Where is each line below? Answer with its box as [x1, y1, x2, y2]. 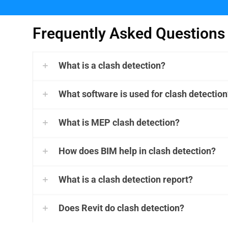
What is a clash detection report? [59, 174, 193, 185]
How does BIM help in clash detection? [59, 146, 216, 156]
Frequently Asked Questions [33, 24, 225, 42]
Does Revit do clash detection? [59, 203, 184, 213]
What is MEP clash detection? [59, 117, 180, 128]
